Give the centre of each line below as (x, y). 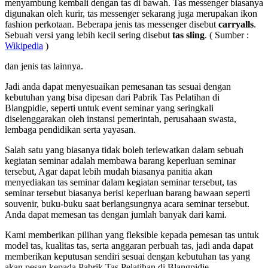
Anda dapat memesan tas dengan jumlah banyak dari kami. (116, 215)
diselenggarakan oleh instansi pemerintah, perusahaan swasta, (121, 119)
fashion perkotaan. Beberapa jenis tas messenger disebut (112, 25)
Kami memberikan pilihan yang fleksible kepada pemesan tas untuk (132, 235)
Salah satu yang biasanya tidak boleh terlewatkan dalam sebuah (124, 150)
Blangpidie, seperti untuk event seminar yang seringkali (109, 108)
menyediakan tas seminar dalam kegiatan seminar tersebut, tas (121, 182)
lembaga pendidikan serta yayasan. (70, 130)
